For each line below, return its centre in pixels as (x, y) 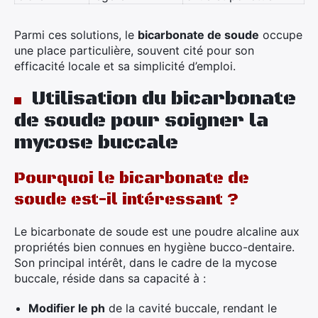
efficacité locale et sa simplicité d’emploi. (125, 66)
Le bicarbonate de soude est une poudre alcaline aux (157, 231)
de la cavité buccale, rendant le (191, 308)
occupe (281, 35)
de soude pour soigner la (141, 121)
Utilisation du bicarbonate (164, 99)
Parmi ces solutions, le (76, 35)
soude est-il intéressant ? (126, 200)
